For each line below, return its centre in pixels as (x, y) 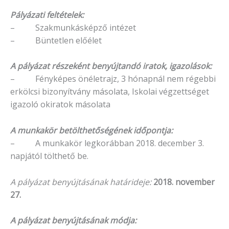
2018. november (184, 182)
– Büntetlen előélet (56, 40)
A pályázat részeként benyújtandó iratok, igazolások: (111, 66)
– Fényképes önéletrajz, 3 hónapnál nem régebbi (113, 79)
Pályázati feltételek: (47, 15)
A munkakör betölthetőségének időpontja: (91, 130)
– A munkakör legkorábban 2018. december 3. (107, 143)
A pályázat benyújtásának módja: (73, 221)
